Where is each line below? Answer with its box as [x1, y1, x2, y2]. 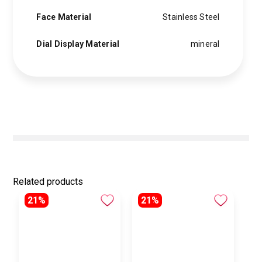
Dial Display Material [36, 39, 120, 49]
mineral [190, 39, 220, 49]
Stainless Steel [163, 12, 220, 22]
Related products [13, 176, 84, 187]
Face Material [36, 12, 92, 22]
